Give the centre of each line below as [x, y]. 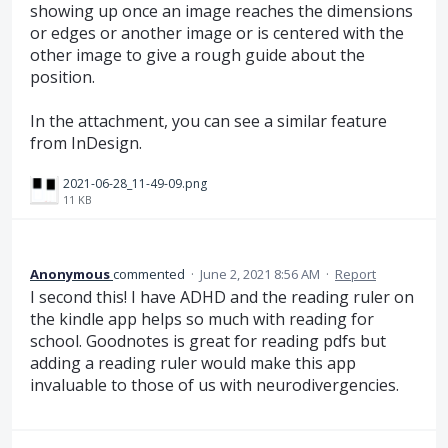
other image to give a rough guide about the [197, 54]
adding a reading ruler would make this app [193, 363]
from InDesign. [86, 142]
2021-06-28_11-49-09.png [135, 184]
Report [355, 274]
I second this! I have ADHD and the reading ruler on [222, 297]
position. [62, 76]
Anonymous [70, 274]
